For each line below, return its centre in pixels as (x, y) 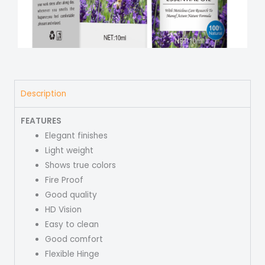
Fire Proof (64, 180)
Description (43, 93)
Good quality (71, 195)
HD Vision (64, 209)
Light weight (70, 150)
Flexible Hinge (72, 254)
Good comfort (74, 239)
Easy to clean (72, 224)
